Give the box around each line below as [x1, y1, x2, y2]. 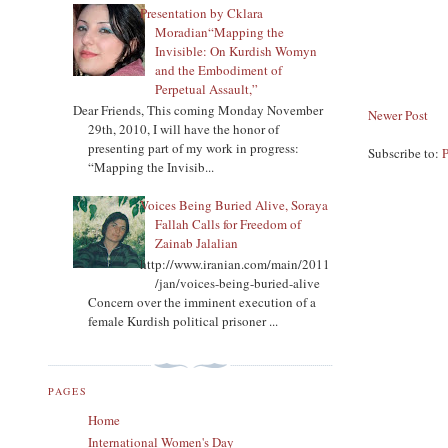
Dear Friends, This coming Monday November [73, 101, 323, 120]
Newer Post [368, 106, 429, 125]
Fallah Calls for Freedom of [155, 214, 302, 233]
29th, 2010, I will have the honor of [88, 120, 279, 139]
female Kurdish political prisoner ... [88, 312, 278, 331]
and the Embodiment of [155, 60, 283, 79]
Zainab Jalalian [155, 233, 239, 252]
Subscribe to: [368, 144, 443, 163]
